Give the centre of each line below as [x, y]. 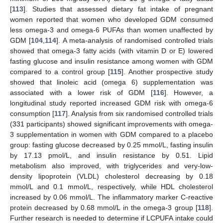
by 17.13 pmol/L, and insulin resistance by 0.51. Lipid [111, 156]
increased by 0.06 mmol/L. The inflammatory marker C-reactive [111, 197]
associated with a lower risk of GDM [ [81, 93]
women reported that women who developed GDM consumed [111, 20]
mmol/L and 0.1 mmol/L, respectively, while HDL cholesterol [111, 187]
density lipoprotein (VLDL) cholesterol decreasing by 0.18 [111, 176]
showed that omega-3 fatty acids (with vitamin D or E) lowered [111, 51]
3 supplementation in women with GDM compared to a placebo [111, 135]
